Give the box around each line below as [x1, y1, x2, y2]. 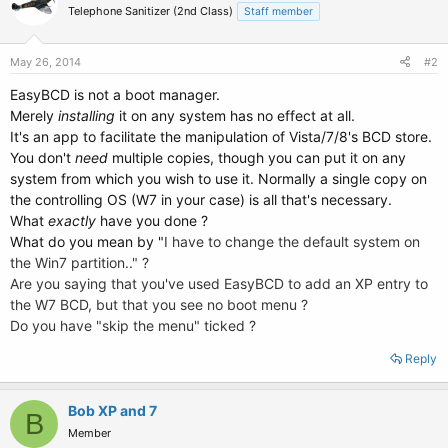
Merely [10, 107, 58, 124]
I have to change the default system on [164, 233, 420, 250]
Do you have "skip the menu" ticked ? [10, 317, 256, 334]
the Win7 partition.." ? [10, 254, 149, 271]
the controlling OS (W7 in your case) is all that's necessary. [10, 191, 392, 208]
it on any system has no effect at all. [115, 107, 355, 124]
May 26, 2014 [10, 55, 81, 69]
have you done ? [96, 212, 208, 229]
